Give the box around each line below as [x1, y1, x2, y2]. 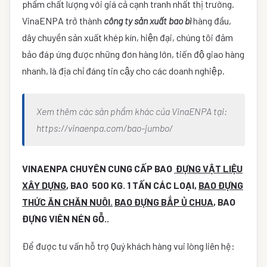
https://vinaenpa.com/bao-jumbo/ [36, 122, 173, 134]
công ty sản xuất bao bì [104, 15, 191, 27]
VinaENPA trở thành [22, 15, 104, 27]
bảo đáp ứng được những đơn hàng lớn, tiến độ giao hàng [22, 48, 244, 60]
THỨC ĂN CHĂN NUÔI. [22, 196, 113, 208]
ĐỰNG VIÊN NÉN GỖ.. [22, 213, 109, 225]
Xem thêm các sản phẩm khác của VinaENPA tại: [36, 105, 227, 117]
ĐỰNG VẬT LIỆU [174, 163, 243, 175]
